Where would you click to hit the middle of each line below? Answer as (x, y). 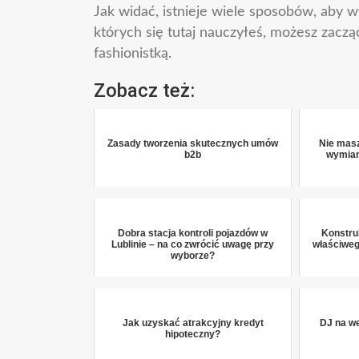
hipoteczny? (193, 334)
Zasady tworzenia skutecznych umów (193, 143)
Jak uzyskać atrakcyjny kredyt (193, 323)
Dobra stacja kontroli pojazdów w (193, 233)
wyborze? (193, 256)
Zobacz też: (144, 91)
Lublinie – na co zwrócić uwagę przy (193, 244)
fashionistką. (133, 54)
